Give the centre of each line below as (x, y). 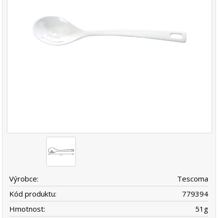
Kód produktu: (33, 193)
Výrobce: (24, 178)
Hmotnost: (27, 209)
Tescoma (193, 178)
